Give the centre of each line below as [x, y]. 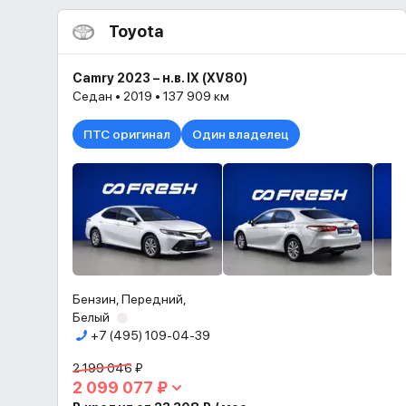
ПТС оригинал [127, 134]
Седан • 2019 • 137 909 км [151, 96]
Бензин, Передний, [130, 299]
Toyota [136, 31]
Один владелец [241, 134]
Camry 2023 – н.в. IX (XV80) [160, 78]
